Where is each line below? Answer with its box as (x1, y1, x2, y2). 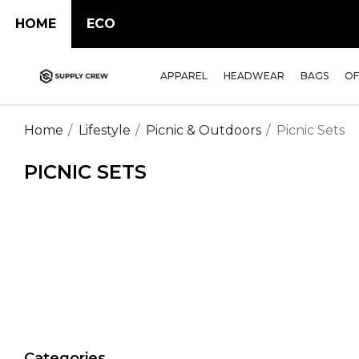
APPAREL (160, 70, 208, 82)
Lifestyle (79, 123, 131, 138)
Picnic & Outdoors (146, 123, 261, 138)
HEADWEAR (224, 70, 284, 82)
